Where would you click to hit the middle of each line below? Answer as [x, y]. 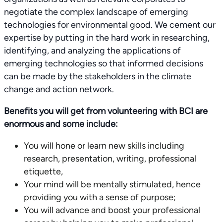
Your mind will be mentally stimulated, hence [112, 184]
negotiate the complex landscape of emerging [96, 12]
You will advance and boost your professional [112, 210]
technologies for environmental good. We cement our [110, 25]
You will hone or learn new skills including [104, 146]
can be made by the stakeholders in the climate [98, 76]
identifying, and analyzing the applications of [92, 51]
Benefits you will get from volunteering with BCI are [106, 111]
